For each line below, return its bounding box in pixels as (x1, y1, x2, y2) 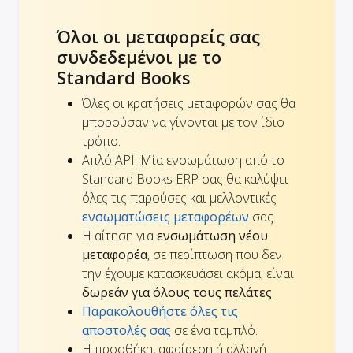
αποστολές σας (82, 321, 171, 340)
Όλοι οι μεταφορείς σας (57, 24, 260, 49)
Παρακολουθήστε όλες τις (82, 303, 238, 321)
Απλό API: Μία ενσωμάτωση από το (82, 151, 284, 169)
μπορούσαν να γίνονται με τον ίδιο (82, 113, 284, 132)
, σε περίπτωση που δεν (147, 246, 282, 264)
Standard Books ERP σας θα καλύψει (82, 170, 288, 188)
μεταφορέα (82, 246, 147, 264)
